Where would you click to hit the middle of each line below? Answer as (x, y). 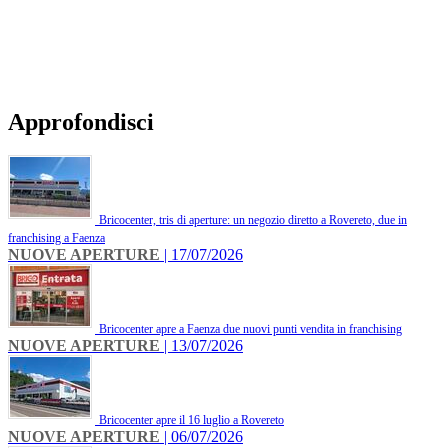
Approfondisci (81, 121)
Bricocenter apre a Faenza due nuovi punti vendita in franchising (250, 329)
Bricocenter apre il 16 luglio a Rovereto (191, 420)
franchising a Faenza (56, 238)
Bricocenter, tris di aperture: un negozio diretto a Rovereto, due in (253, 220)
